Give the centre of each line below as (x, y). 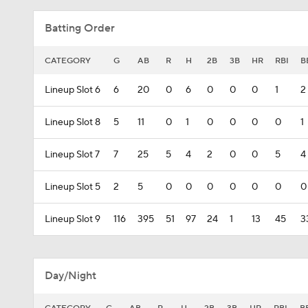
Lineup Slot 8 (73, 122)
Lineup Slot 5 (73, 187)
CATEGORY (68, 61)
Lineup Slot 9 (73, 219)
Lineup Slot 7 (72, 155)
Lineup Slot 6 (73, 90)
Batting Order (80, 28)
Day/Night (70, 276)
